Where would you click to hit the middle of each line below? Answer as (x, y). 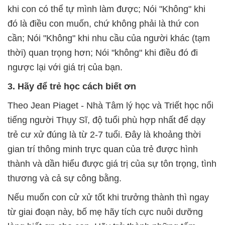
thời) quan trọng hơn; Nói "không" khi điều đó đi (103, 52)
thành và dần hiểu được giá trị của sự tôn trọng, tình (112, 163)
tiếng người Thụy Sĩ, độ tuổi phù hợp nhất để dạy (106, 120)
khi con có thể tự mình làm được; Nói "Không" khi (106, 9)
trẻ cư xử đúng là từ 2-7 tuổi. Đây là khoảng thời (104, 134)
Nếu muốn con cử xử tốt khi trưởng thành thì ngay (108, 197)
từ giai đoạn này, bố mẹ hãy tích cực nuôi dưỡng (105, 212)
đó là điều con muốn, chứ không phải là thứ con (103, 23)
